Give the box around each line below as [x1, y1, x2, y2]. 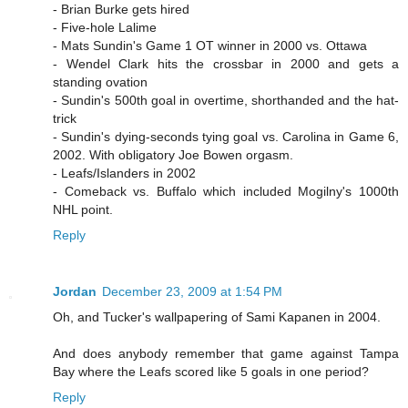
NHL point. [53, 201, 113, 217]
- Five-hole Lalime [53, 19, 157, 35]
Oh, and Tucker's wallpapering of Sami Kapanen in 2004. [53, 309, 381, 324]
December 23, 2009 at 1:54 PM [102, 283, 282, 299]
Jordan [53, 283, 97, 299]
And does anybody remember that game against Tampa [53, 345, 399, 361]
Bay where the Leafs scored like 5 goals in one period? [53, 363, 369, 379]
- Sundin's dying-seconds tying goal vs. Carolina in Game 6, [53, 128, 399, 144]
